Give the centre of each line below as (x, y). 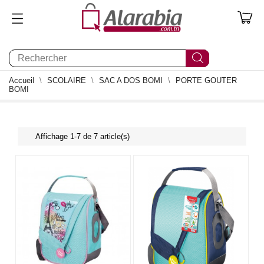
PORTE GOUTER (206, 80)
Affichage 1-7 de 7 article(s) (82, 136)
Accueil (22, 80)
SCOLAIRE (67, 80)
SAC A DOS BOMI (131, 80)
